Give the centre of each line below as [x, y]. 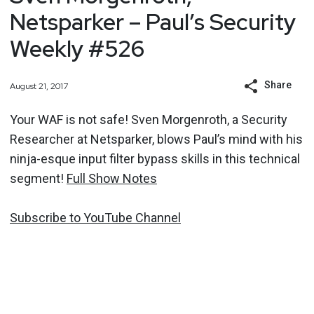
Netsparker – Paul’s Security [153, 22]
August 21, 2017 [39, 86]
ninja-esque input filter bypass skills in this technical [155, 159]
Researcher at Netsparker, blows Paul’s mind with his [156, 139]
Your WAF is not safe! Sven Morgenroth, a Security [149, 120]
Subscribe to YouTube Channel [95, 218]
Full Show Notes [112, 178]
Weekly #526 [77, 48]
